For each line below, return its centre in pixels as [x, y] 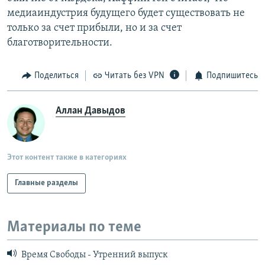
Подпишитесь [232, 76]
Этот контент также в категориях [67, 157]
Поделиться [56, 76]
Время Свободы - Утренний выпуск [94, 255]
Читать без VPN [135, 76]
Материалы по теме [74, 227]
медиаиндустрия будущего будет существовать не [126, 14]
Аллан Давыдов [91, 111]
